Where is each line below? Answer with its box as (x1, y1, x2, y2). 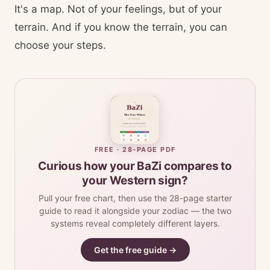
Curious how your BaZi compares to (38, 159, 232, 173)
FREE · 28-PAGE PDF (94, 145, 176, 154)
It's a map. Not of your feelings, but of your (14, 3, 222, 15)
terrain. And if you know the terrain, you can (14, 21, 227, 33)
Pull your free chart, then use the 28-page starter (38, 193, 232, 203)
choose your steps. (14, 39, 106, 51)
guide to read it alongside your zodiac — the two (39, 206, 231, 216)
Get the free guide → (93, 245, 177, 255)
